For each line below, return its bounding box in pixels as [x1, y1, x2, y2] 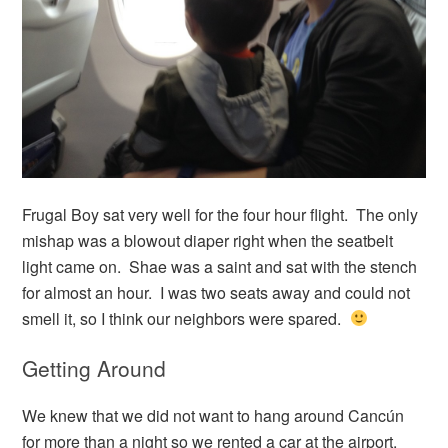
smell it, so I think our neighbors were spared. [22, 306, 350, 330]
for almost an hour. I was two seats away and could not [22, 280, 411, 304]
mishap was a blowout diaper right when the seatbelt [22, 228, 394, 252]
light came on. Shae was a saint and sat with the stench [22, 254, 418, 278]
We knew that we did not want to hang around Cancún [22, 403, 405, 427]
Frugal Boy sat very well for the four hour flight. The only [22, 202, 419, 226]
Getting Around [22, 352, 167, 383]
